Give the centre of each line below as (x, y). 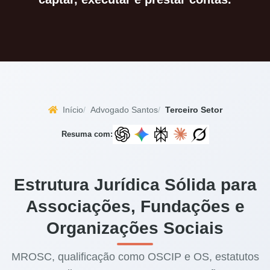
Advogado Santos (124, 110)
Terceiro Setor (193, 110)
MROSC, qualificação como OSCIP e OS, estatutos (135, 257)
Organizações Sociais (135, 228)
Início (71, 110)
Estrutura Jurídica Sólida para (135, 185)
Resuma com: (87, 134)
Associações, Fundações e (135, 206)
